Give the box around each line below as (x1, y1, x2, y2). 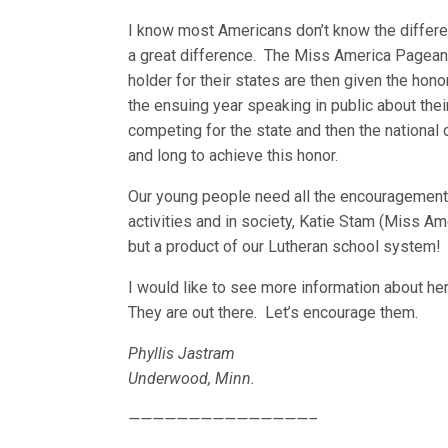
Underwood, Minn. (128, 369, 256, 388)
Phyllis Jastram (128, 344, 236, 363)
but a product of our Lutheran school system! (128, 237, 446, 256)
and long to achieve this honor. (128, 146, 343, 165)
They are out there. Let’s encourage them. (128, 303, 419, 322)
